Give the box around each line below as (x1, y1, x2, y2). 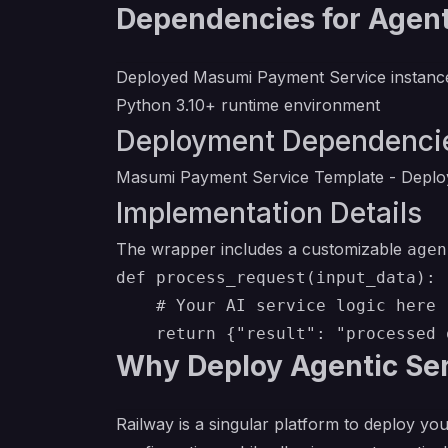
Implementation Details (116, 196, 422, 230)
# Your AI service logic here (116, 296, 436, 315)
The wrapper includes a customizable (116, 239, 407, 259)
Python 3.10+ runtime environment (116, 95, 380, 115)
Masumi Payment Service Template (116, 167, 384, 187)
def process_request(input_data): (116, 268, 436, 287)
